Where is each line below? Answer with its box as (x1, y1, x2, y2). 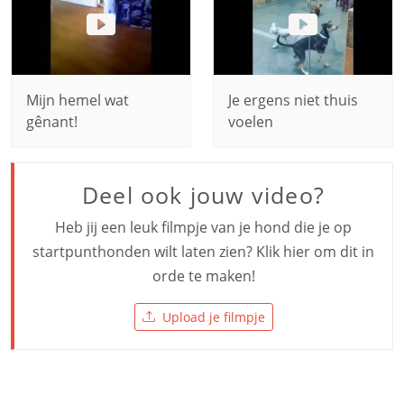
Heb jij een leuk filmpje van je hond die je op (55, 216, 352, 237)
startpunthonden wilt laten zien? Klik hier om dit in (32, 241, 374, 262)
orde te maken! (151, 265, 255, 286)
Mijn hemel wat (26, 89, 129, 110)
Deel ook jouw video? (82, 179, 325, 210)
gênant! (26, 111, 78, 132)
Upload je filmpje (161, 308, 265, 326)
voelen (228, 111, 273, 132)
